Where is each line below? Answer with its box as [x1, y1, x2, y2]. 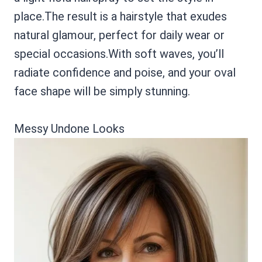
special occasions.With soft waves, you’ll [14, 47, 224, 61]
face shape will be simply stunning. [14, 84, 190, 98]
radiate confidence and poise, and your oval [14, 65, 236, 80]
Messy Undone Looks [14, 122, 125, 136]
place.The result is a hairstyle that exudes [14, 9, 227, 23]
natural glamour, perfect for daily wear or [14, 28, 225, 42]
